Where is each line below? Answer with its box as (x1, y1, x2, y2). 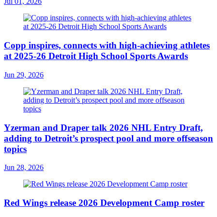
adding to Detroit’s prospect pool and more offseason (4, 133, 213, 143)
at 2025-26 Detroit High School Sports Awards (4, 51, 188, 62)
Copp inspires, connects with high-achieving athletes (4, 40, 210, 51)
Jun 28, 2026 (4, 163, 44, 172)
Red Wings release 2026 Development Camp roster (4, 197, 204, 208)
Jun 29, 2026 (4, 70, 44, 79)
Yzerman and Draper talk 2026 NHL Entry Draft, (4, 122, 203, 133)
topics (4, 143, 27, 154)
